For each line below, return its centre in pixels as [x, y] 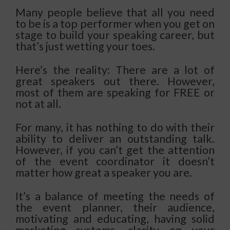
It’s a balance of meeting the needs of [115, 196]
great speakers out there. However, [115, 81]
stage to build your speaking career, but [115, 35]
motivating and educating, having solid [115, 218]
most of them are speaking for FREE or [115, 92]
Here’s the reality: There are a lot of [115, 70]
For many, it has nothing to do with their [115, 127]
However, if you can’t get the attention [115, 150]
